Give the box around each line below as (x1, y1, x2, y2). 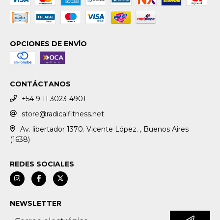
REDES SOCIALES (10, 159, 74, 168)
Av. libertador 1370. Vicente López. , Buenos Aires (20, 124, 189, 134)
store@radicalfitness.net (22, 109, 104, 118)
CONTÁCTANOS (10, 80, 71, 89)
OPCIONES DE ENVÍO (10, 39, 87, 49)
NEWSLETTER (10, 198, 61, 208)
